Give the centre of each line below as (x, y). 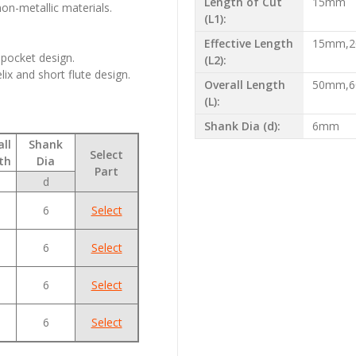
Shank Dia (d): (242, 126)
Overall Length (244, 85)
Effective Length (248, 44)
